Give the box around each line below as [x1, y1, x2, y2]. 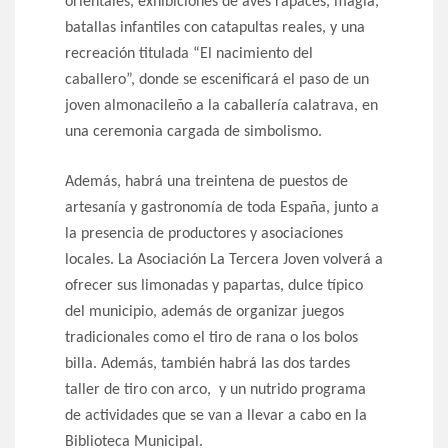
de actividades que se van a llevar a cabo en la [65, 408, 367, 425]
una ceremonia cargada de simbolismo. [65, 124, 322, 141]
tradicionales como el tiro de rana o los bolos [65, 330, 358, 347]
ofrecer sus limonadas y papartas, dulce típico [65, 278, 363, 295]
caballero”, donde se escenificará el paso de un [65, 72, 369, 89]
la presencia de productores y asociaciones [65, 226, 343, 243]
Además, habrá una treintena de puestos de [65, 174, 348, 191]
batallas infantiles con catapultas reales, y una [65, 20, 365, 37]
